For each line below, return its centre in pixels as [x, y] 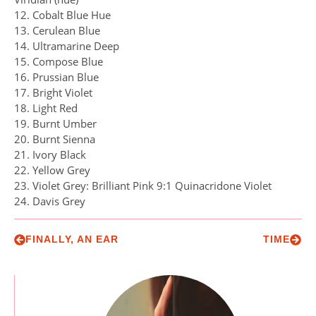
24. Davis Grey [50, 201]
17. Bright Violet [53, 92]
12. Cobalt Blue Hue [62, 15]
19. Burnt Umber [55, 123]
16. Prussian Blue [56, 77]
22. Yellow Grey [52, 170]
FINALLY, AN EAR [72, 239]
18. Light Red [46, 108]
